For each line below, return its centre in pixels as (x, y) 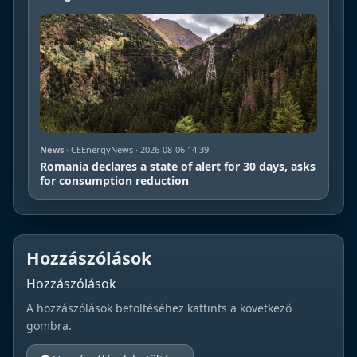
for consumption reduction (114, 180)
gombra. (49, 325)
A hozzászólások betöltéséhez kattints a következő (159, 308)
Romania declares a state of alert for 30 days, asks (178, 166)
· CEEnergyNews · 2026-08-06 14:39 (136, 149)
